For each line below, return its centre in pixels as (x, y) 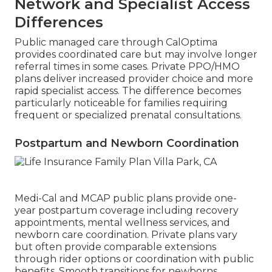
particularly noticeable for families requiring (121, 103)
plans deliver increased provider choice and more (134, 78)
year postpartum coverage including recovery (127, 210)
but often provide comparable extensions (115, 246)
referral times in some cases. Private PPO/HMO (127, 66)
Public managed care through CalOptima (116, 42)
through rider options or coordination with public (134, 259)
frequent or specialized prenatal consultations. (128, 115)
